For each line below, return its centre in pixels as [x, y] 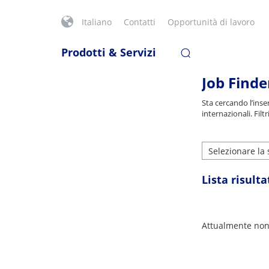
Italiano [97, 22]
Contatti [140, 22]
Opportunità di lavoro [211, 22]
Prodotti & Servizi [109, 52]
